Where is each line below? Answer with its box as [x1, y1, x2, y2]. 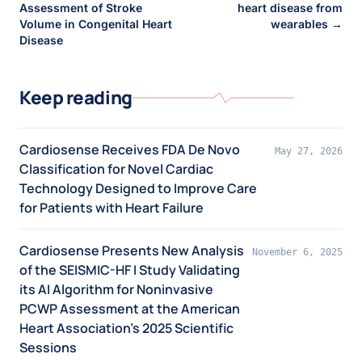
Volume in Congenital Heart [19, 17, 172, 32]
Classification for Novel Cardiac [19, 160, 213, 179]
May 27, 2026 [275, 145, 343, 158]
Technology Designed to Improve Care [19, 179, 257, 198]
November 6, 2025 [252, 246, 343, 259]
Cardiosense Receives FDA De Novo [19, 141, 240, 159]
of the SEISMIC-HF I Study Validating [19, 261, 240, 280]
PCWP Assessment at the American [19, 300, 240, 318]
